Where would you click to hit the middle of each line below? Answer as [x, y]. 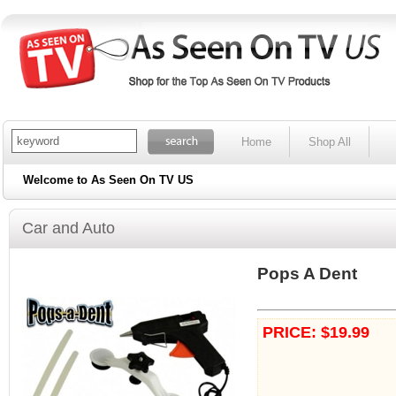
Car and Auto [69, 228]
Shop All [330, 142]
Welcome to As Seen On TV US [112, 180]
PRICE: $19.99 [316, 332]
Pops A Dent [307, 274]
